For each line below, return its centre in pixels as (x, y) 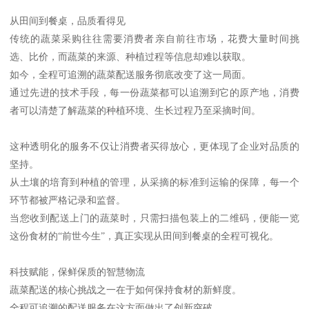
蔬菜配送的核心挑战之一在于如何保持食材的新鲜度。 (126, 289)
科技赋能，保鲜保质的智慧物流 (78, 271)
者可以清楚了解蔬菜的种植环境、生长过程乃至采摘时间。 (136, 110)
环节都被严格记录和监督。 (68, 200)
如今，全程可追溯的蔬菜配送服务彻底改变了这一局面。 (131, 74)
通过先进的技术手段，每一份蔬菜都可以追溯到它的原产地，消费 (154, 92)
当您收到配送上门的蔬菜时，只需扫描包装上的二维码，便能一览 (154, 218)
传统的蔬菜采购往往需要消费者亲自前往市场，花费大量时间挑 (154, 38)
